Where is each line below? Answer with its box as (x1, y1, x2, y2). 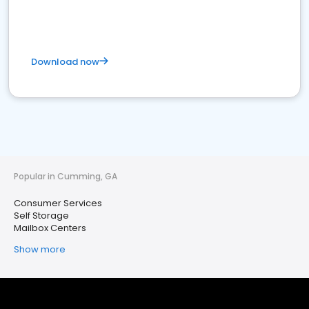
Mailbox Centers (14, 221, 86, 235)
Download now (31, 55, 99, 68)
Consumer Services (14, 197, 102, 210)
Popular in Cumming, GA (14, 170, 117, 182)
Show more (14, 243, 66, 256)
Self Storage (14, 209, 69, 222)
